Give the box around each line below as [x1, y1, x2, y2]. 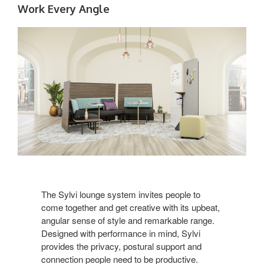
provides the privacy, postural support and [41, 239, 202, 252]
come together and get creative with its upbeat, [41, 200, 220, 213]
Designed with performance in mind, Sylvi [41, 226, 200, 239]
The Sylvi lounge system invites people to [41, 187, 200, 200]
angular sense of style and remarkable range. [41, 213, 214, 226]
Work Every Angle [18, 2, 110, 15]
